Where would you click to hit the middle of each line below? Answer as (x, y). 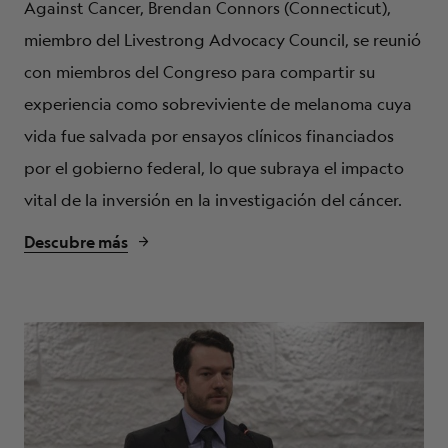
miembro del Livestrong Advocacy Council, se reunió (222, 40)
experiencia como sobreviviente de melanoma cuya (218, 104)
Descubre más (76, 242)
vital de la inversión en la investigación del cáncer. (213, 200)
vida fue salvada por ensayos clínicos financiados (209, 136)
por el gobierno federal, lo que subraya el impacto (214, 168)
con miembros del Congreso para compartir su (199, 72)
